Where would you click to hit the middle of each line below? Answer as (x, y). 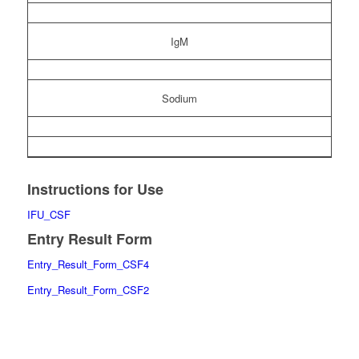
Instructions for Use (95, 189)
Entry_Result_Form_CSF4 (88, 264)
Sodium (179, 98)
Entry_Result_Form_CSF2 (88, 290)
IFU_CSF (48, 214)
